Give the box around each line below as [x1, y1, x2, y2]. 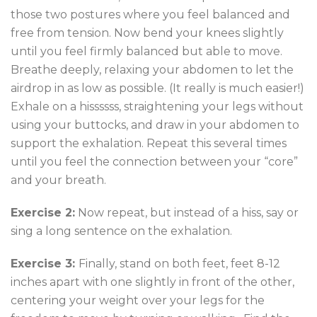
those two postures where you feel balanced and [11, 8, 290, 21]
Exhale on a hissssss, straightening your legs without [11, 100, 304, 113]
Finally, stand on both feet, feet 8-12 [79, 257, 280, 270]
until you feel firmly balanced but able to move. [11, 45, 282, 58]
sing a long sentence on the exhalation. [11, 224, 232, 238]
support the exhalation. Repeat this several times [11, 137, 287, 150]
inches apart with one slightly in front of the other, [11, 275, 294, 289]
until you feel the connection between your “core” [11, 155, 298, 168]
